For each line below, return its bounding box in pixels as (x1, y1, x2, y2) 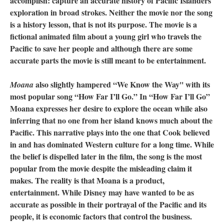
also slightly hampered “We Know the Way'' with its (33, 78, 210, 90)
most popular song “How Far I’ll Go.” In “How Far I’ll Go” (10, 90, 210, 102)
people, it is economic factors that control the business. (10, 210, 192, 222)
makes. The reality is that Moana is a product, (10, 174, 164, 186)
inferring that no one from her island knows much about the (10, 114, 212, 126)
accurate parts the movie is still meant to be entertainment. (10, 54, 206, 66)
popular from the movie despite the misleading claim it (10, 162, 192, 174)
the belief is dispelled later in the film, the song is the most (10, 150, 202, 162)
